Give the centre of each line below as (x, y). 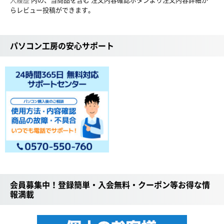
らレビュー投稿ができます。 (52, 9)
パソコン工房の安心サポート (62, 45)
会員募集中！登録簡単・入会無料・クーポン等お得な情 (110, 185)
